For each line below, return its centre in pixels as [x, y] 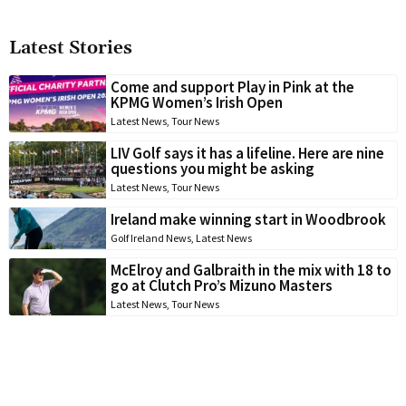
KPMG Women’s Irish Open [197, 102]
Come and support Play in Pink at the [232, 87]
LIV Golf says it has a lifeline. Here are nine [247, 153]
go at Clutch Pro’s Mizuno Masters [222, 285]
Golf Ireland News [151, 237]
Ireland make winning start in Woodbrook [248, 219]
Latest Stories [71, 48]
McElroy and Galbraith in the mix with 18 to [251, 270]
